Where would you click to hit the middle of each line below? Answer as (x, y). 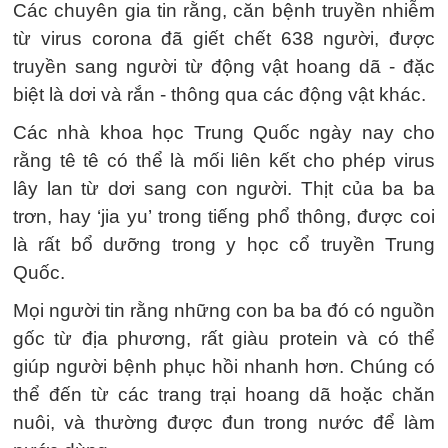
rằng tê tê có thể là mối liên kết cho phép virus (224, 160)
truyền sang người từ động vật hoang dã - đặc (224, 66)
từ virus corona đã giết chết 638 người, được (224, 38)
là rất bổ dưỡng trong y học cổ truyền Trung (224, 244)
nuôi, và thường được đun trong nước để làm (224, 422)
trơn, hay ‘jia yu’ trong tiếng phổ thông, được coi (224, 216)
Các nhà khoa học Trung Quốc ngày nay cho (224, 132)
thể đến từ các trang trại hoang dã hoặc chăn (224, 394)
